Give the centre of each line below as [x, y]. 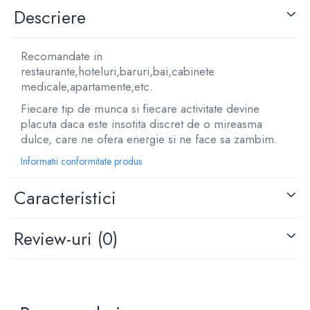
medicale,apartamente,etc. [87, 86]
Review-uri [56, 238]
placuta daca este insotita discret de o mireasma [142, 124]
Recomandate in [62, 56]
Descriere [50, 17]
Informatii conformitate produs [81, 161]
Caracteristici [65, 198]
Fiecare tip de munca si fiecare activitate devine [140, 108]
